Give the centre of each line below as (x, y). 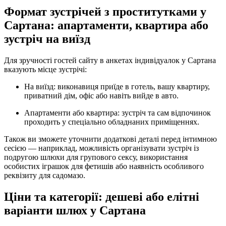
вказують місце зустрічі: (45, 70)
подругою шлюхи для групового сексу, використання (96, 157)
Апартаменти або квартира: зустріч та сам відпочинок (118, 113)
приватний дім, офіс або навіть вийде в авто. (101, 96)
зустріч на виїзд (47, 39)
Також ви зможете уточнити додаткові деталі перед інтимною (110, 139)
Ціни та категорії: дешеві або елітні (102, 197)
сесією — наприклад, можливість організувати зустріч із (101, 148)
